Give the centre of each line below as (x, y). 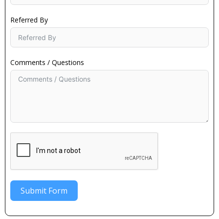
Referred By (29, 20)
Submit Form (44, 190)
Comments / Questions (47, 62)
